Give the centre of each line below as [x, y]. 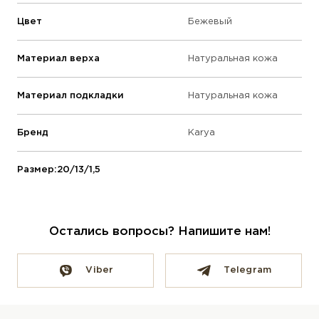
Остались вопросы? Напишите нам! [159, 232]
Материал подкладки [70, 96]
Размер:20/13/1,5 [59, 170]
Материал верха [58, 59]
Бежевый [210, 22]
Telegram [248, 271]
